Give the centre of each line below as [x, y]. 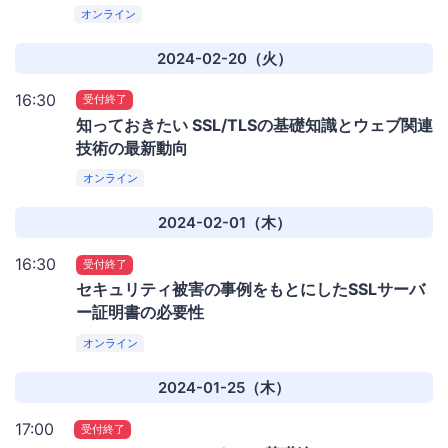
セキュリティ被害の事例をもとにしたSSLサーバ [250, 289]
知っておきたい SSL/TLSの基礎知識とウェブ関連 [254, 124]
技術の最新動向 [132, 147]
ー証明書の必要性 [140, 312]
